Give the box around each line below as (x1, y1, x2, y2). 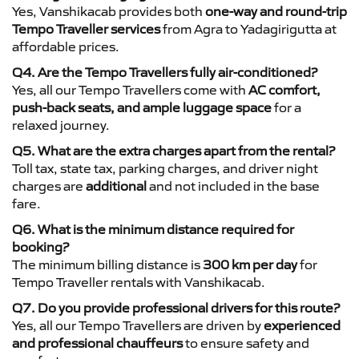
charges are (12, 177, 86, 194)
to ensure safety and (183, 334, 309, 351)
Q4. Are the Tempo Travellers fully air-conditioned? (12, 63, 317, 80)
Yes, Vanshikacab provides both (12, 2, 205, 19)
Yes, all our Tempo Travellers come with (12, 81, 248, 98)
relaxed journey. (12, 116, 110, 133)
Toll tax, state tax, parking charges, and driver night (12, 159, 318, 176)
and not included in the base (147, 177, 320, 194)
